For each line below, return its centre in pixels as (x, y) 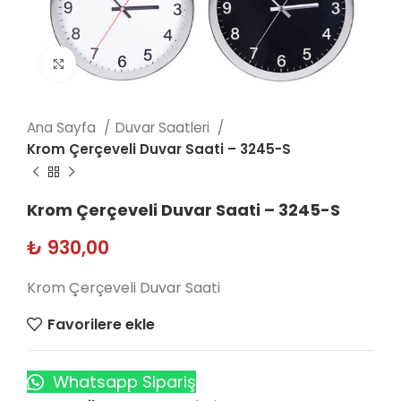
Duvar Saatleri (164, 128)
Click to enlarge (130, 63)
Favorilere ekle (102, 324)
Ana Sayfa (63, 128)
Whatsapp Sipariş (122, 382)
